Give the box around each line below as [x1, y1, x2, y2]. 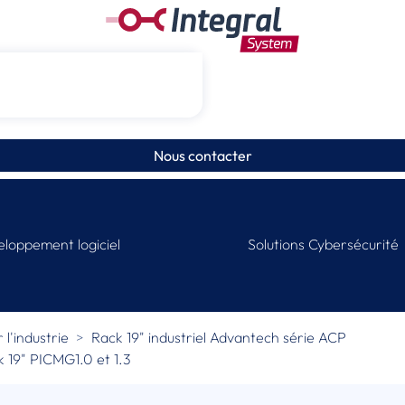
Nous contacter [153, 146, 252, 165]
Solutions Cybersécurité [248, 235, 400, 254]
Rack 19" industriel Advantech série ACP [91, 328, 347, 347]
